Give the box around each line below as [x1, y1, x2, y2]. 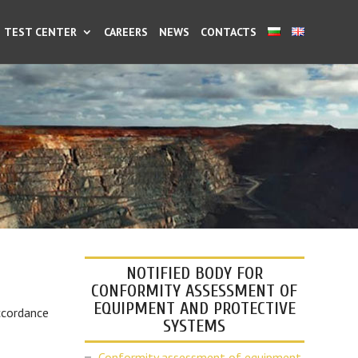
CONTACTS [200, 25, 257, 39]
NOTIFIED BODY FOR [125, 262, 263, 284]
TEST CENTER [3, 25, 77, 39]
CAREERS [103, 25, 148, 39]
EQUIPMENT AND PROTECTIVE [93, 297, 296, 319]
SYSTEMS [163, 315, 226, 336]
